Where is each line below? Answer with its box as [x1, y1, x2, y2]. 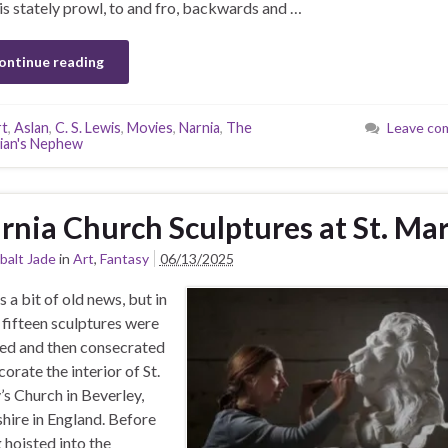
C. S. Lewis [54, 119, 121, 137]
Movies [126, 119, 173, 137]
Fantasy [99, 250, 149, 268]
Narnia [178, 119, 220, 137]
